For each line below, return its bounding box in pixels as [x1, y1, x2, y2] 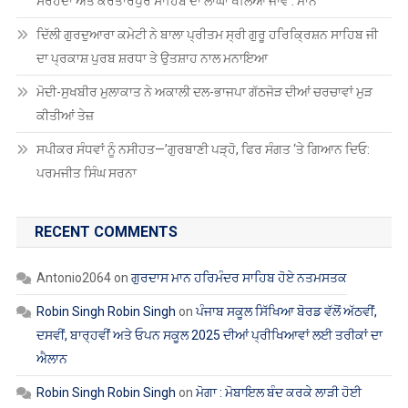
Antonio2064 [36, 270, 111, 285]
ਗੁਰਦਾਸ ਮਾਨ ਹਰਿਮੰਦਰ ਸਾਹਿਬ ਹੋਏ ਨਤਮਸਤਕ [130, 270, 347, 285]
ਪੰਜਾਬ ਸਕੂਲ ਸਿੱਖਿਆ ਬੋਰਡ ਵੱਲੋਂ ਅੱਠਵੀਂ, [195, 303, 377, 319]
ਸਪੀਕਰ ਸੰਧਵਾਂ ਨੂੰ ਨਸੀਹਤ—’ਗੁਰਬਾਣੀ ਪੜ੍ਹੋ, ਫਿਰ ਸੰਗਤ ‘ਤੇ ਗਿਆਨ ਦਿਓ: [36, 141, 370, 157]
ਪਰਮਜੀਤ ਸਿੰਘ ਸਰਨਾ [36, 165, 137, 180]
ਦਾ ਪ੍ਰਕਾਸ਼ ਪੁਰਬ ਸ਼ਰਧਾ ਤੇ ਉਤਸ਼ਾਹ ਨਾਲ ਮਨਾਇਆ [36, 50, 268, 66]
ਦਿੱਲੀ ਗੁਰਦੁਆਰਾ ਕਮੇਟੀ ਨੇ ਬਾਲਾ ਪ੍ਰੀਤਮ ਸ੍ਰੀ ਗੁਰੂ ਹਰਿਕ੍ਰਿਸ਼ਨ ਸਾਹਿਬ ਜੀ [36, 26, 378, 42]
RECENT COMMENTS [34, 222, 178, 240]
